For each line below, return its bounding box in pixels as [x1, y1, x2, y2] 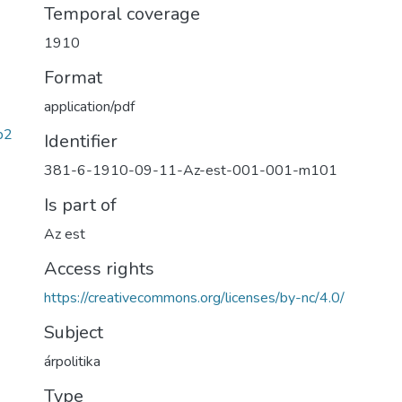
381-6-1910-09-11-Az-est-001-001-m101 [44, 161, 337, 180]
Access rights [44, 257, 154, 281]
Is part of [44, 193, 117, 217]
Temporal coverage [44, 2, 200, 26]
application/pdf [44, 97, 135, 117]
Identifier [44, 129, 118, 153]
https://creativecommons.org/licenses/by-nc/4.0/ [44, 288, 345, 308]
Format [44, 66, 102, 90]
